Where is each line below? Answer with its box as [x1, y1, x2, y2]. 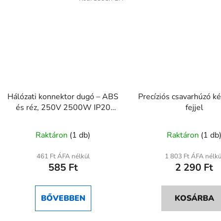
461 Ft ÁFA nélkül [36, 152, 90, 161]
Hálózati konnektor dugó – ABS [7, 91, 119, 103]
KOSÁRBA [174, 193, 214, 204]
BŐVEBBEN [40, 193, 85, 204]
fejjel [185, 102, 203, 113]
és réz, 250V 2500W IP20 [15, 102, 110, 113]
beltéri [51, 113, 75, 124]
